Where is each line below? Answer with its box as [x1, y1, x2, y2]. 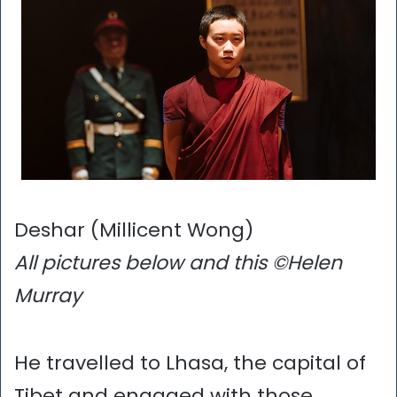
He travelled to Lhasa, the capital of [14, 348, 366, 377]
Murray [14, 282, 82, 310]
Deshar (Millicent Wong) [14, 216, 253, 245]
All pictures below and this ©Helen [14, 249, 342, 277]
